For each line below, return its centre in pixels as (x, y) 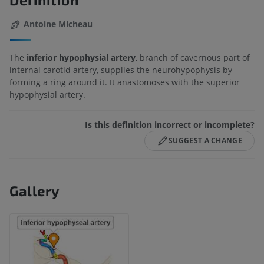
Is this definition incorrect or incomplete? (170, 124)
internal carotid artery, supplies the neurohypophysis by (121, 70)
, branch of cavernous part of (193, 57)
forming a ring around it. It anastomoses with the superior (125, 82)
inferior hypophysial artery (80, 57)
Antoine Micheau (58, 24)
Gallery (35, 190)
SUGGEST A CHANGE (205, 140)
